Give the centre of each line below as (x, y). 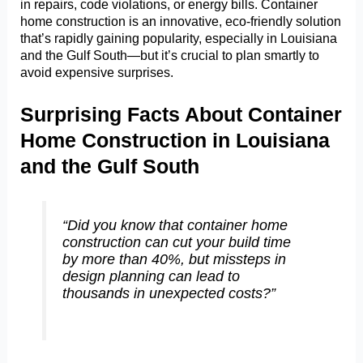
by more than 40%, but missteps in (175, 260)
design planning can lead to (152, 277)
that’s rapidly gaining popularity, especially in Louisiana (179, 38)
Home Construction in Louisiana (175, 140)
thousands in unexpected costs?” (169, 294)
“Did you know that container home (175, 226)
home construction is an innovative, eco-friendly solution (181, 21)
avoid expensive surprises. (97, 73)
